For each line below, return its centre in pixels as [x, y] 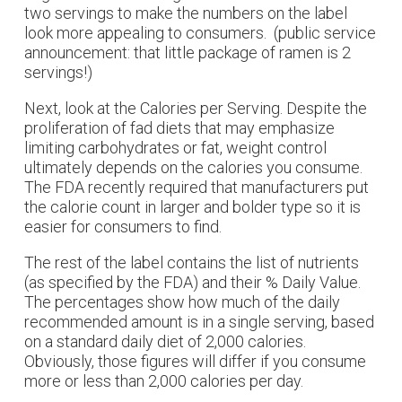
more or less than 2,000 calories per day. [164, 381]
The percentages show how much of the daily [182, 302]
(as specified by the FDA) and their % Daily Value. [192, 282]
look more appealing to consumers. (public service [200, 33]
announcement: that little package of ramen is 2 [188, 52]
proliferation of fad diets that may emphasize [179, 128]
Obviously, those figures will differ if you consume [195, 361]
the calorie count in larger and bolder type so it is [192, 207]
